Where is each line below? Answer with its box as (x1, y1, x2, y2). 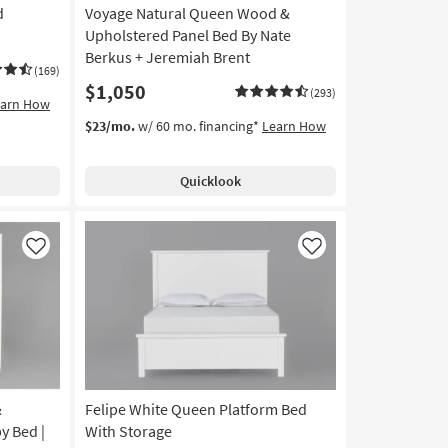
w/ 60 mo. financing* (134, 116, 262, 135)
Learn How (261, 116, 326, 135)
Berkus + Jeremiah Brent (84, 46, 250, 67)
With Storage (84, 420, 172, 441)
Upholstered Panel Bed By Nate (84, 24, 291, 45)
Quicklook (179, 171, 241, 190)
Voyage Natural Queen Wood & (84, 2, 290, 23)
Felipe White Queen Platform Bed (84, 398, 307, 419)
